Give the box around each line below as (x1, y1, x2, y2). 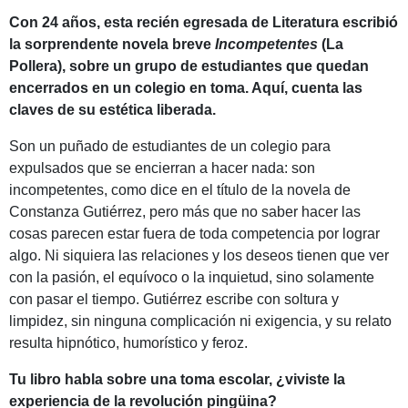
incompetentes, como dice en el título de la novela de (9, 181, 351, 198)
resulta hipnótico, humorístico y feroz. (9, 334, 248, 351)
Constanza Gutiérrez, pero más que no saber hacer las (9, 203, 361, 219)
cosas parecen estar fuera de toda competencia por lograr (9, 225, 380, 241)
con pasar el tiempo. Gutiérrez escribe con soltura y (9, 291, 339, 307)
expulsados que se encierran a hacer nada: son (9, 159, 315, 176)
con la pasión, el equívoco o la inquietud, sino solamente (9, 269, 374, 285)
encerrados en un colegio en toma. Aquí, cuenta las (9, 79, 362, 96)
